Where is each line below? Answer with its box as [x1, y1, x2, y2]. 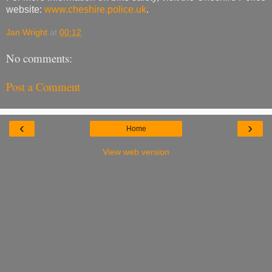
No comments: [6, 50, 72, 66]
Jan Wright [6, 27, 47, 37]
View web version [103, 147, 169, 157]
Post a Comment [6, 78, 80, 94]
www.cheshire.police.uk [44, 4, 146, 15]
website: [6, 4, 44, 15]
